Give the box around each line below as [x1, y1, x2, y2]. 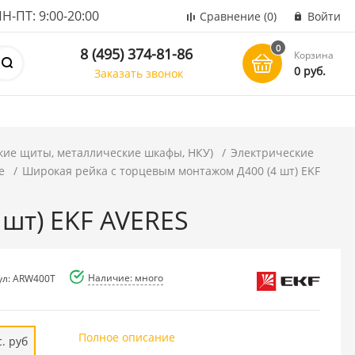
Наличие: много [87, 270, 163, 284]
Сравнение [200, 9, 261, 24]
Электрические [231, 145, 315, 160]
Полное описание [78, 329, 175, 345]
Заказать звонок [94, 65, 184, 81]
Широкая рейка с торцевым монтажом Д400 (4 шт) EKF [22, 163, 321, 178]
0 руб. [294, 63, 326, 78]
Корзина [294, 48, 334, 62]
